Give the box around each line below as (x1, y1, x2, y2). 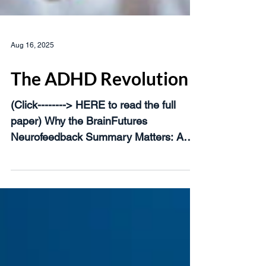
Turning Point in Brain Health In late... (11, 163, 186, 175)
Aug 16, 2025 (11, 57, 54, 65)
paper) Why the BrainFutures (11, 131, 147, 143)
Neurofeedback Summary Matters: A (11, 147, 183, 159)
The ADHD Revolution (11, 84, 188, 105)
